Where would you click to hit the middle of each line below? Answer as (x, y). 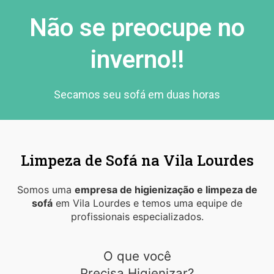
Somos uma (46, 189)
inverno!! (137, 59)
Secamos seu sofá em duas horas (137, 94)
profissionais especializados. (137, 216)
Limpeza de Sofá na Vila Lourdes (137, 160)
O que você (137, 256)
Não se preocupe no (137, 28)
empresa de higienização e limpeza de (166, 189)
